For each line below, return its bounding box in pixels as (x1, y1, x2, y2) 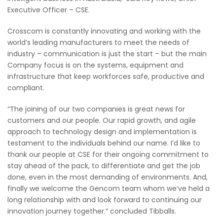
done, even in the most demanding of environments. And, (7, 172, 208, 182)
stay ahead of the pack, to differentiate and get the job (7, 160, 200, 171)
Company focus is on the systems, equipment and (7, 60, 184, 70)
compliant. (7, 82, 44, 93)
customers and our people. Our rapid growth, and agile (7, 115, 196, 125)
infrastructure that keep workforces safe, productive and (7, 71, 204, 81)
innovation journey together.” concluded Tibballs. (7, 206, 176, 216)
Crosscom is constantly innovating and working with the (7, 26, 201, 36)
